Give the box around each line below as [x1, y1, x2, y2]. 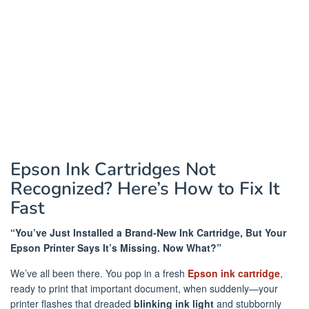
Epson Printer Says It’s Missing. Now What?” [10, 241, 221, 255]
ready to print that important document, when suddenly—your [10, 281, 278, 295]
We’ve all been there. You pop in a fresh [10, 266, 188, 280]
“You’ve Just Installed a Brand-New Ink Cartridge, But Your [10, 226, 286, 239]
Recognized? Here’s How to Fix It [10, 177, 279, 201]
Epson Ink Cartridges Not [10, 157, 215, 181]
